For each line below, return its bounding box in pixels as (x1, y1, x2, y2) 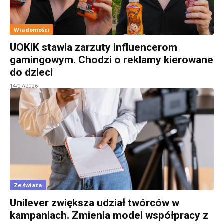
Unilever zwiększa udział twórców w (10, 196, 179, 209)
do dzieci (10, 66, 53, 78)
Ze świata (14, 181, 42, 189)
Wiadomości (14, 25, 49, 33)
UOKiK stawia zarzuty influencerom (10, 41, 177, 53)
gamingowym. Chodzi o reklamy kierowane (10, 53, 213, 66)
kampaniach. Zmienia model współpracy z (10, 209, 208, 221)
